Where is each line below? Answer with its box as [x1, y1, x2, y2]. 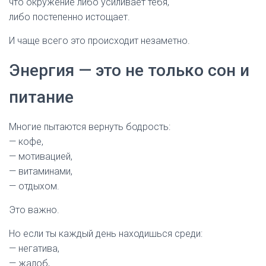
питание [9, 87, 74, 107]
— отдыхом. [9, 180, 59, 192]
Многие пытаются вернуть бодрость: [9, 121, 170, 132]
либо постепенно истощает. [9, 11, 130, 23]
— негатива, [9, 243, 59, 254]
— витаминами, [9, 166, 72, 177]
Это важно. [9, 204, 59, 216]
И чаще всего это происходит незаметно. [9, 35, 190, 46]
